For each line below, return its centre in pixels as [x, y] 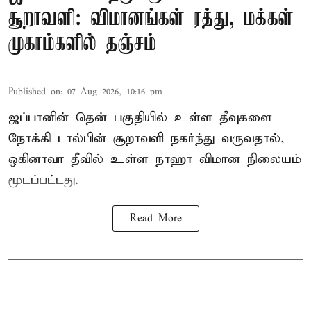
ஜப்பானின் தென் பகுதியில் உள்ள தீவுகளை [140, 117]
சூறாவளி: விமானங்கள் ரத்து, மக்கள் [151, 19]
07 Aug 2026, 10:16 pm [115, 92]
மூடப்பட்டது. [43, 180]
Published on [34, 92]
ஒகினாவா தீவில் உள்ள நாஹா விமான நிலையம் [155, 159]
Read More [155, 218]
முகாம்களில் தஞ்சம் [82, 44]
